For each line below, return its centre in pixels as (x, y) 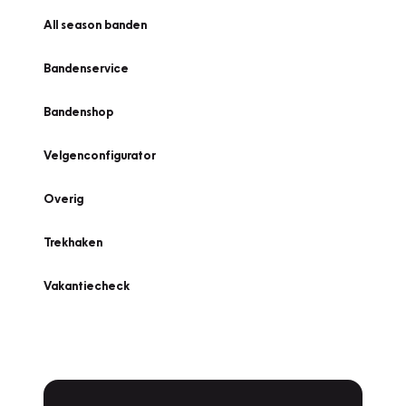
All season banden (95, 24)
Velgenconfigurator (100, 155)
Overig (63, 198)
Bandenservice (86, 68)
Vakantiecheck (87, 285)
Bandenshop (78, 111)
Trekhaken (73, 242)
